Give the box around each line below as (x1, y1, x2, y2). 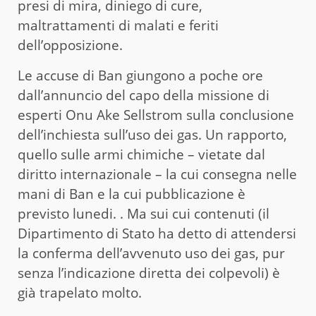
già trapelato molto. (18, 283, 142, 302)
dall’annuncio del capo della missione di (18, 85, 269, 104)
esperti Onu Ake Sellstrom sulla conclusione (18, 105, 294, 124)
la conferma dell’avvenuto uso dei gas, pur (18, 243, 285, 262)
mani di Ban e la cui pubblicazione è (18, 184, 245, 203)
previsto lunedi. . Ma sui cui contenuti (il (18, 204, 269, 223)
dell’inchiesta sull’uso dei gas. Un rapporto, (18, 125, 287, 144)
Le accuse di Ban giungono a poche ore (18, 66, 263, 85)
